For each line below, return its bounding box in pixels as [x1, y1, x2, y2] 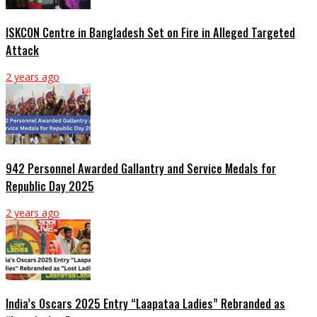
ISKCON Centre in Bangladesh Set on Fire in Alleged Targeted [6, 23, 295, 41]
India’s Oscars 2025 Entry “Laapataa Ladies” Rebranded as [6, 294, 285, 313]
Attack [6, 40, 39, 59]
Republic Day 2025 [6, 176, 94, 195]
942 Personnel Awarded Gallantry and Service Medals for [6, 158, 276, 177]
